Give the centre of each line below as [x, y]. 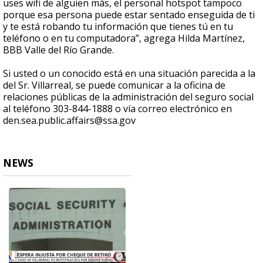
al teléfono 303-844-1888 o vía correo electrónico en [117, 109]
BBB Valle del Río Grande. [58, 50]
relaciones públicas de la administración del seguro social [128, 97]
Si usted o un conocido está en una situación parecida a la [129, 74]
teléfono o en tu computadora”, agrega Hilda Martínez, [124, 38]
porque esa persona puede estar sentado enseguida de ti [129, 15]
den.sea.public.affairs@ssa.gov [70, 121]
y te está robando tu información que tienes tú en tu [118, 27]
